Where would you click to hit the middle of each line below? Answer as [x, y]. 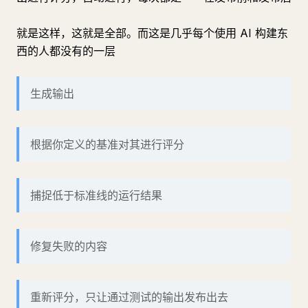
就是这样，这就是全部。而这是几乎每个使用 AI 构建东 [152, 33]
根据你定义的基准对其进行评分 [107, 144]
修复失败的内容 [69, 246]
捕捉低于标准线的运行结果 [96, 195]
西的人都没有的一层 [66, 51]
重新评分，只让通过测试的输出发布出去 [129, 297]
